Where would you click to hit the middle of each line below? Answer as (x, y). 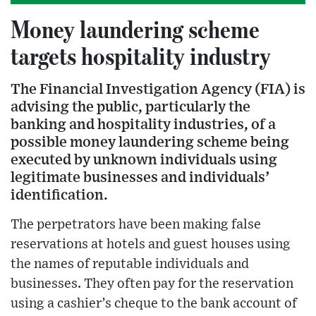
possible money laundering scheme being (150, 142)
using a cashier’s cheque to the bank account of (154, 303)
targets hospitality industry (141, 55)
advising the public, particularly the (130, 107)
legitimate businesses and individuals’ (140, 177)
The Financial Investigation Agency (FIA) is (158, 89)
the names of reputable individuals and (130, 264)
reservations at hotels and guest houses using (151, 244)
